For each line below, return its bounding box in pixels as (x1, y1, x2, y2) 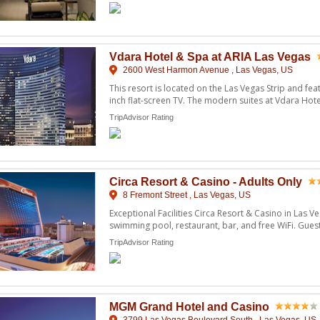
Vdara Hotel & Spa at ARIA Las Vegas (109, 50, 311, 63)
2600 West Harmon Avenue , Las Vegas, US (121, 64, 293, 75)
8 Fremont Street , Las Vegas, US (121, 189, 251, 200)
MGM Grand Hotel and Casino (109, 300, 269, 313)
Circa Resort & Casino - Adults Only (109, 175, 302, 188)
